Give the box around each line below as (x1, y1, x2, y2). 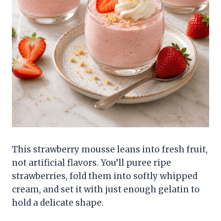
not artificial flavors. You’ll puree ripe (12, 157, 171, 168)
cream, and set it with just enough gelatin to (12, 184, 200, 195)
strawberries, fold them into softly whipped (12, 170, 197, 182)
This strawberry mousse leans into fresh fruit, (12, 144, 208, 155)
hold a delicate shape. (12, 197, 104, 208)
